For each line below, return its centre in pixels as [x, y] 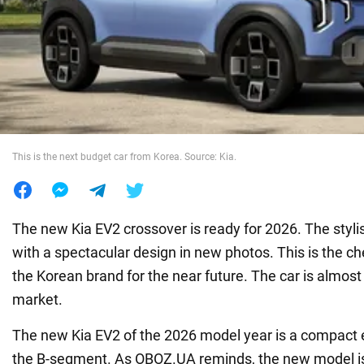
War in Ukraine [61, 39]
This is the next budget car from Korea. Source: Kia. [124, 156]
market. [37, 299]
